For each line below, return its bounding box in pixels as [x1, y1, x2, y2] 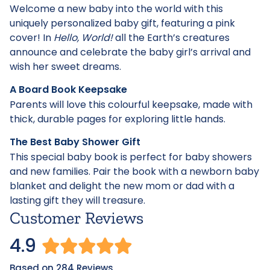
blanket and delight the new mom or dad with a [10, 179, 234, 193]
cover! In [10, 31, 54, 45]
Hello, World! [54, 31, 113, 45]
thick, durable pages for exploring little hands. [10, 112, 225, 127]
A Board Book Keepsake [10, 83, 127, 97]
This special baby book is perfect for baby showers [10, 150, 252, 165]
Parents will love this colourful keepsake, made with [10, 98, 253, 112]
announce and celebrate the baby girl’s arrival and [10, 45, 251, 60]
